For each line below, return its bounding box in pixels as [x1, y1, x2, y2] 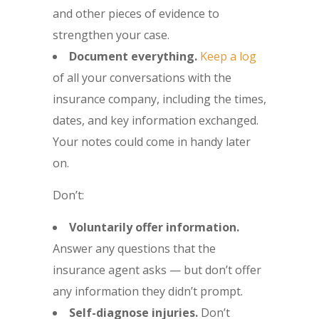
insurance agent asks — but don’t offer [53, 261, 261, 278]
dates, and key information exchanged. [53, 112, 258, 128]
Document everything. [69, 48, 200, 64]
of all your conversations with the [53, 69, 231, 85]
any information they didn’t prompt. [53, 283, 243, 299]
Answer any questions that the [53, 240, 216, 256]
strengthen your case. [53, 26, 169, 43]
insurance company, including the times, [53, 90, 266, 107]
